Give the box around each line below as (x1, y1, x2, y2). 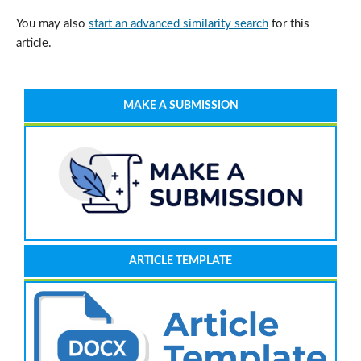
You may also (15, 18, 89, 31)
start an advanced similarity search (88, 18, 268, 31)
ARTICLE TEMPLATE (129, 255, 232, 268)
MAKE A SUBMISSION (122, 100, 239, 112)
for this (268, 18, 309, 31)
